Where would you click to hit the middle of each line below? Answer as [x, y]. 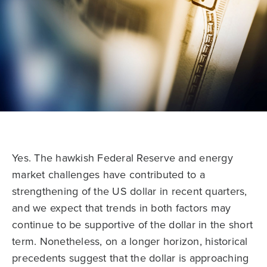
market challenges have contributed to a [108, 174]
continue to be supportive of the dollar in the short [132, 224]
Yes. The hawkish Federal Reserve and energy [122, 158]
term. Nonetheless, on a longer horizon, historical [130, 241]
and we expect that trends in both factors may [122, 208]
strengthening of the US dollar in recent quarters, [130, 191]
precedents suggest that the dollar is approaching [131, 258]
